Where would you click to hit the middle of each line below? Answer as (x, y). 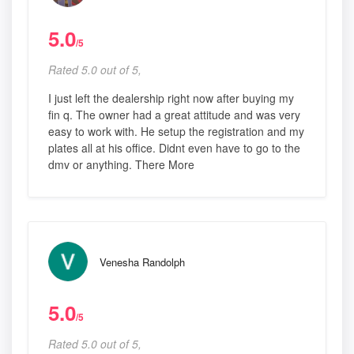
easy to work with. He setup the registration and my (176, 132)
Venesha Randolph (142, 262)
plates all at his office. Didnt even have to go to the (174, 148)
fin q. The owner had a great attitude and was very (174, 115)
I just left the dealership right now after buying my (171, 98)
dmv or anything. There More (121, 165)
